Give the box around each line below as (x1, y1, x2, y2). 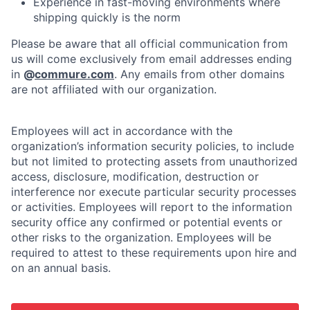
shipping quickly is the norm (33, 10, 181, 24)
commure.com (35, 67, 114, 81)
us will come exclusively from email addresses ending (11, 52, 292, 66)
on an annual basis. (11, 261, 111, 275)
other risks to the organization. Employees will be (11, 230, 271, 244)
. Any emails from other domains (114, 67, 284, 81)
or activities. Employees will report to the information (11, 200, 292, 214)
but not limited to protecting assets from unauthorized (11, 154, 298, 168)
